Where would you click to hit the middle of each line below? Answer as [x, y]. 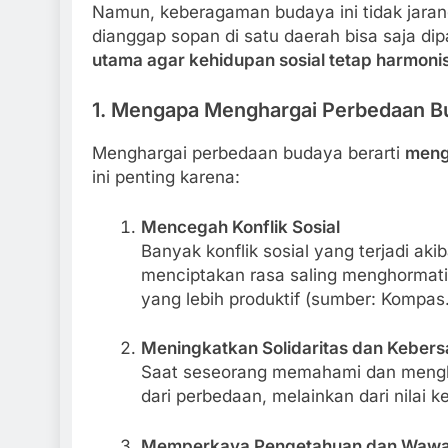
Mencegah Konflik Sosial [240, 226]
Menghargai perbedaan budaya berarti [248, 153]
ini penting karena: [166, 177]
